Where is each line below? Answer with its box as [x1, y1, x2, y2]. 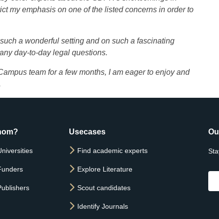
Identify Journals [77, 202, 128, 210]
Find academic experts [77, 147, 148, 154]
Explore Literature [77, 165, 132, 173]
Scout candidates [77, 184, 131, 192]
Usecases [69, 128, 106, 136]
